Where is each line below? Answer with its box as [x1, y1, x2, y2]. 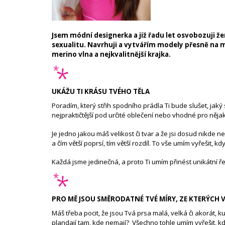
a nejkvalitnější [93, 50, 148, 59]
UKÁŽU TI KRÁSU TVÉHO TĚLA [52, 87, 150, 96]
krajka [148, 50, 169, 59]
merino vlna [52, 50, 93, 59]
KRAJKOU [55, 5, 88, 16]
